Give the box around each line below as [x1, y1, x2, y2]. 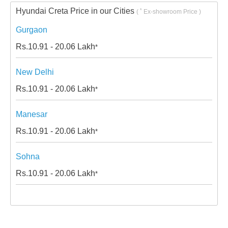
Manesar [16, 110, 47, 119]
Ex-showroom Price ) [142, 8, 201, 16]
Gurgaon [16, 25, 47, 35]
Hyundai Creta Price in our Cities [16, 7, 136, 16]
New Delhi [16, 68, 54, 77]
